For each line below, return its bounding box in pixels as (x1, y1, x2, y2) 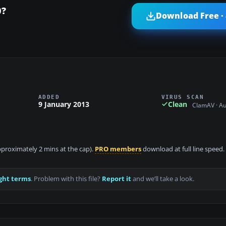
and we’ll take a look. (131, 175, 194, 184)
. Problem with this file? (31, 175, 102, 184)
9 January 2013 (38, 99, 89, 109)
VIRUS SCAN (161, 93, 204, 100)
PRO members (95, 145, 141, 154)
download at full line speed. (141, 145, 224, 154)
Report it (102, 175, 131, 184)
